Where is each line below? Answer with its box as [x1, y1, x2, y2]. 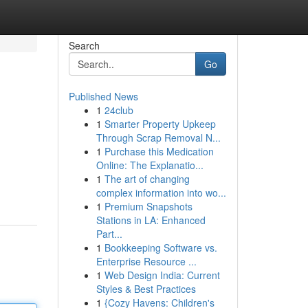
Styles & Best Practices [96, 282, 196, 296]
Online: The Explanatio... [96, 158, 203, 172]
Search [68, 38, 100, 52]
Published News [68, 89, 138, 103]
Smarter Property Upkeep [104, 117, 216, 131]
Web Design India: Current [104, 268, 220, 282]
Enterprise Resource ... [96, 254, 197, 268]
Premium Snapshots [104, 199, 192, 213]
